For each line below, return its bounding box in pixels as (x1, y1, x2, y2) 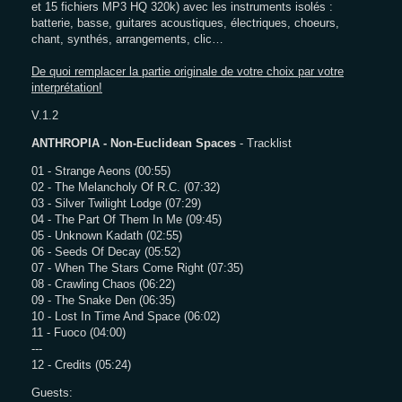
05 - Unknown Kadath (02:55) (31, 229, 182, 242)
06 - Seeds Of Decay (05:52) (31, 245, 180, 258)
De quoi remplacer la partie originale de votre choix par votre (31, 65, 344, 78)
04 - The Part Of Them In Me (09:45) (31, 213, 222, 226)
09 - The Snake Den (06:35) (31, 293, 175, 307)
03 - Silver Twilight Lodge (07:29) (31, 197, 201, 210)
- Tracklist (236, 136, 292, 150)
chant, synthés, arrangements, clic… (31, 32, 223, 46)
